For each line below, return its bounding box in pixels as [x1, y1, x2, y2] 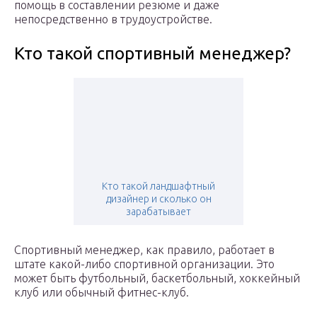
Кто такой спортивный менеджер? [14, 44, 291, 64]
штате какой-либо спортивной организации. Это [14, 258, 275, 271]
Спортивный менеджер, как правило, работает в [14, 243, 275, 257]
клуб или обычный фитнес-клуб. [14, 286, 189, 299]
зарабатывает [126, 206, 191, 218]
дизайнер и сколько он [105, 193, 212, 205]
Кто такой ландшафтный [102, 180, 215, 192]
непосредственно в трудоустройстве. [14, 13, 212, 26]
